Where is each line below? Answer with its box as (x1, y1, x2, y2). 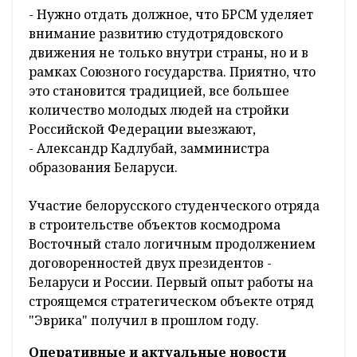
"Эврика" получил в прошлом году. (29, 312, 262, 330)
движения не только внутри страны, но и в (29, 44, 308, 62)
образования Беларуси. (29, 159, 178, 177)
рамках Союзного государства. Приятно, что (29, 63, 316, 81)
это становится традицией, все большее (29, 82, 289, 100)
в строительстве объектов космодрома (29, 216, 280, 234)
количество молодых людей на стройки (29, 101, 289, 120)
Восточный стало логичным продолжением (29, 235, 316, 253)
